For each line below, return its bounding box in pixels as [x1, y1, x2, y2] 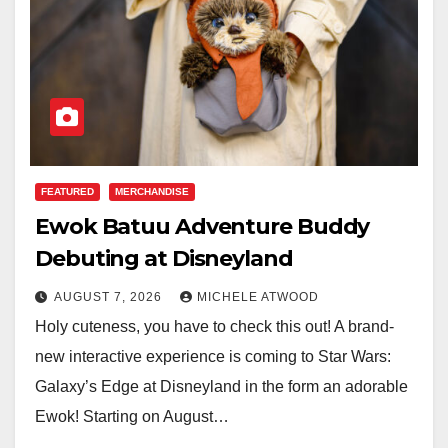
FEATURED [41, 185, 94, 197]
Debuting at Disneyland [35, 244, 293, 272]
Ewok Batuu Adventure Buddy [35, 212, 370, 240]
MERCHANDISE [115, 185, 189, 197]
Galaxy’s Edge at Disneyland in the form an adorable [35, 377, 408, 395]
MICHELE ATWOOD [197, 289, 319, 304]
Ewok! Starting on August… [35, 407, 229, 425]
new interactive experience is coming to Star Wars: [35, 347, 391, 365]
